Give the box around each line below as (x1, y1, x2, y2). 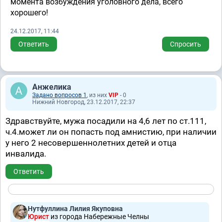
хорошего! (10, 8, 48, 17)
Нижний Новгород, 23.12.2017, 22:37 (32, 99, 135, 106)
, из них (87, 92, 109, 99)
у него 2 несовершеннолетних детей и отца (5, 138, 176, 148)
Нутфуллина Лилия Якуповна (28, 205, 123, 213)
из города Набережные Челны (51, 213, 149, 221)
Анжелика (32, 82, 71, 92)
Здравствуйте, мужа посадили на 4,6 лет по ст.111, (5, 116, 206, 126)
